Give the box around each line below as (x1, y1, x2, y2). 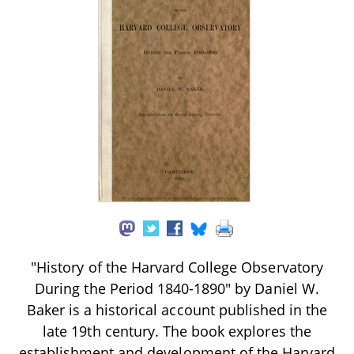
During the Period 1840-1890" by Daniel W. (35, 278, 319, 298)
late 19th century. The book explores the (43, 321, 311, 341)
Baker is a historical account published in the (26, 299, 328, 319)
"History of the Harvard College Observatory (31, 257, 323, 277)
